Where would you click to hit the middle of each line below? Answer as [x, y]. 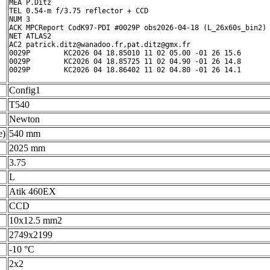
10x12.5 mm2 [36, 220]
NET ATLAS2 [30, 36]
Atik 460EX [33, 191]
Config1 [25, 90]
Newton [24, 119]
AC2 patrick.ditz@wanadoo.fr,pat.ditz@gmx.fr [100, 45]
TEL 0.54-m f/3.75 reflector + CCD [79, 11]
